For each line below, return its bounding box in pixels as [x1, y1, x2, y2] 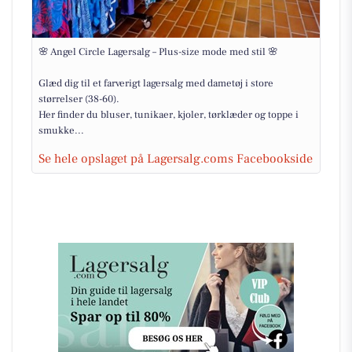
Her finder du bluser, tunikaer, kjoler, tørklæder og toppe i [38, 108, 299, 121]
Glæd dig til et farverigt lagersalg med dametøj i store [38, 77, 273, 90]
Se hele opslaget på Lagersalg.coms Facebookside [38, 151, 313, 167]
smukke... [38, 124, 84, 137]
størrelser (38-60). [38, 93, 119, 105]
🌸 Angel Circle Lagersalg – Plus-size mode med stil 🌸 [38, 46, 278, 58]
